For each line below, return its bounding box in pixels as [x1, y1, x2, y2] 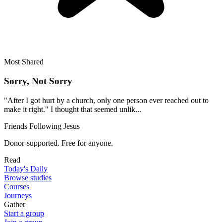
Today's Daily [4, 164, 48, 173]
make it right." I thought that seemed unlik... [4, 105, 141, 113]
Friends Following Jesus [4, 121, 80, 130]
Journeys [4, 191, 32, 200]
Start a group [4, 209, 44, 218]
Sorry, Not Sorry [4, 75, 72, 86]
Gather [4, 200, 25, 209]
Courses [4, 182, 29, 191]
